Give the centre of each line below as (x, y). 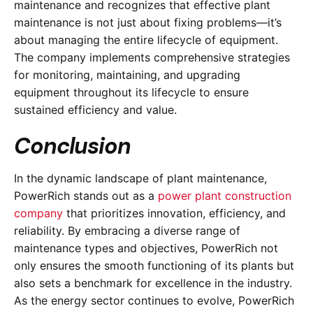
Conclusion (72, 146)
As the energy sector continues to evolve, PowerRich (154, 301)
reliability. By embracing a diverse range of (127, 231)
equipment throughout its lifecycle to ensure (131, 92)
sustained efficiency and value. (95, 109)
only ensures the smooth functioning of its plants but (154, 266)
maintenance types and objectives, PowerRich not (146, 248)
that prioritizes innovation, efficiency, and (176, 213)
